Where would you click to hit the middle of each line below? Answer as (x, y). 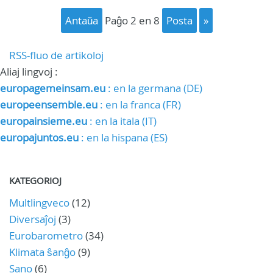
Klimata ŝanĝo (42, 252)
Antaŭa (85, 20)
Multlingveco (39, 202)
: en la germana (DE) (154, 88)
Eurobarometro (46, 235)
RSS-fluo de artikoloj (56, 55)
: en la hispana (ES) (123, 137)
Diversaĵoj (33, 219)
